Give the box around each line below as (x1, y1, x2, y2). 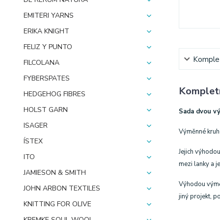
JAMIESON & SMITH (24, 168, 86, 177)
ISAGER (24, 121, 48, 130)
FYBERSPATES (24, 74, 70, 83)
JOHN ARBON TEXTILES (24, 184, 100, 193)
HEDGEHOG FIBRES (24, 89, 85, 99)
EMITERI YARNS (24, 11, 74, 20)
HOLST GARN (24, 105, 68, 114)
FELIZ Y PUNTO (24, 42, 72, 52)
